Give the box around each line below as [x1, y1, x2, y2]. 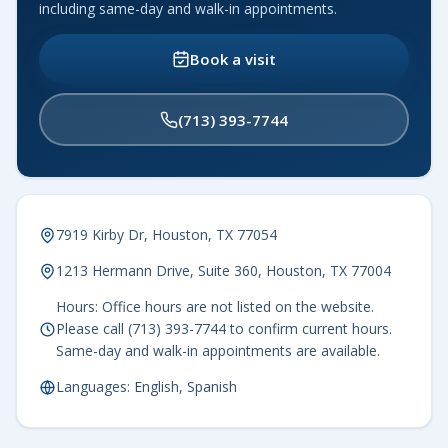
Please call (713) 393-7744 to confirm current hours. [56, 319, 392, 339]
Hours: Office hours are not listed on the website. [56, 297, 374, 317]
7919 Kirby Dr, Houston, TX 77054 [56, 225, 277, 245]
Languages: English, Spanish [56, 377, 237, 397]
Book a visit [190, 49, 276, 70]
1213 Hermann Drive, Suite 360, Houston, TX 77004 [56, 261, 391, 281]
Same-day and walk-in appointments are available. [56, 341, 380, 361]
